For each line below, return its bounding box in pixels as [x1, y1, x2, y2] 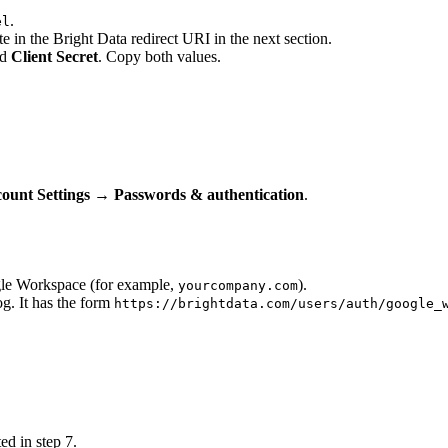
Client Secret [11, 47, 98, 65]
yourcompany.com [178, 278, 298, 294]
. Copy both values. [98, 47, 221, 65]
